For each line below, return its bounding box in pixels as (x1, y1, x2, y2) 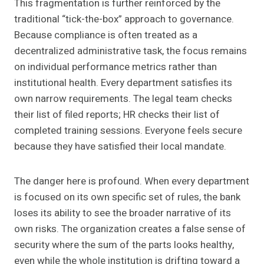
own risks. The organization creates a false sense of (14, 222, 246, 237)
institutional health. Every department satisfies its (14, 75, 232, 91)
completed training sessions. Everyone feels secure (14, 123, 242, 138)
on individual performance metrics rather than (14, 60, 217, 75)
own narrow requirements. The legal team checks (14, 91, 232, 107)
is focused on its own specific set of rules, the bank (14, 190, 240, 205)
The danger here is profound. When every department (14, 174, 249, 189)
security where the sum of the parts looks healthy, (14, 237, 234, 253)
